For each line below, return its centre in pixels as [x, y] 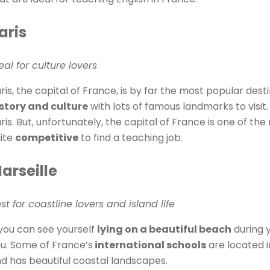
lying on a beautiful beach [165, 229]
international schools [150, 245]
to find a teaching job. [131, 138]
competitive [47, 138]
